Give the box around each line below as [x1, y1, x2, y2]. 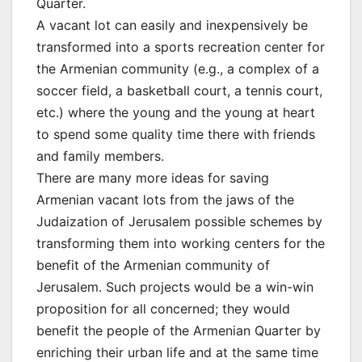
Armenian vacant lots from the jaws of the [36, 192, 294, 208]
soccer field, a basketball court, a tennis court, [36, 82, 322, 99]
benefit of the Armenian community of [36, 257, 270, 274]
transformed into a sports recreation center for [36, 39, 325, 56]
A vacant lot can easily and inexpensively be [36, 17, 308, 34]
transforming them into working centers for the [36, 235, 325, 252]
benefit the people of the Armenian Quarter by [36, 322, 321, 339]
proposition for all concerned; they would [36, 301, 290, 318]
